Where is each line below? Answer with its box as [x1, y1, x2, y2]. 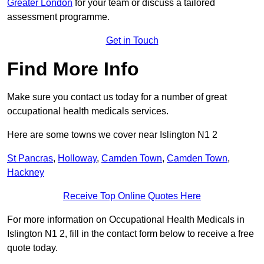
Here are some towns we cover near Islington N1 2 [7, 130, 217, 140]
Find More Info [7, 58, 139, 80]
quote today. [7, 243, 58, 253]
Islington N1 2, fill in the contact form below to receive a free [7, 229, 254, 239]
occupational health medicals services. [7, 106, 169, 117]
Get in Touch [105, 35, 159, 46]
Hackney [7, 167, 44, 178]
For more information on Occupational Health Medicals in [7, 214, 245, 225]
